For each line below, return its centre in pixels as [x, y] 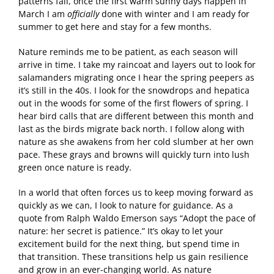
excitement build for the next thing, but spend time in [129, 243]
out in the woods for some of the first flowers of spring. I [133, 103]
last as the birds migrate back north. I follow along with [131, 128]
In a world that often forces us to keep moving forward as [136, 192]
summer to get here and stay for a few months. [115, 26]
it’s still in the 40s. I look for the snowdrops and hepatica [134, 90]
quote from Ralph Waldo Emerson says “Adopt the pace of [137, 218]
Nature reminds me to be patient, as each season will [128, 51]
